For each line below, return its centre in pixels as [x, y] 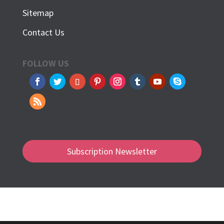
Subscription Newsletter [112, 151]
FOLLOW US [45, 63]
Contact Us [43, 32]
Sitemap [38, 13]
